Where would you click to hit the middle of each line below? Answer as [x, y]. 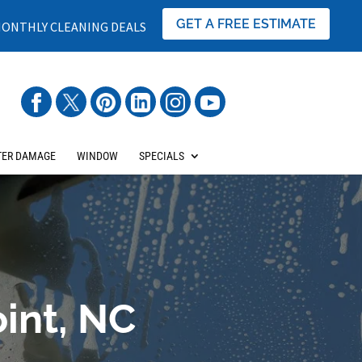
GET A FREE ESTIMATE [246, 23]
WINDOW [97, 156]
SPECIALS [161, 156]
